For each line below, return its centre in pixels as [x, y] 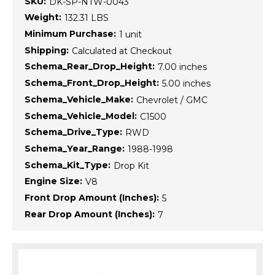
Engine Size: [53, 181]
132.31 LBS [87, 18]
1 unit [130, 35]
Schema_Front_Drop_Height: [92, 83]
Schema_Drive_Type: [73, 132]
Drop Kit [131, 165]
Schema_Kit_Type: [68, 165]
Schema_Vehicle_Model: [81, 116]
